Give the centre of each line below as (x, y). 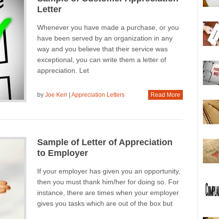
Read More (165, 95)
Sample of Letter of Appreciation (105, 142)
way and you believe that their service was (102, 49)
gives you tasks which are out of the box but (105, 203)
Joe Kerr (56, 95)
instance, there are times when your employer (108, 192)
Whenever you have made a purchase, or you (108, 27)
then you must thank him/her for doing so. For (108, 182)
